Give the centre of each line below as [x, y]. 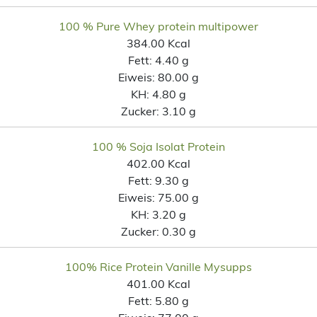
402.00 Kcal [158, 163]
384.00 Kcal [158, 43]
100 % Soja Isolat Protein [158, 146]
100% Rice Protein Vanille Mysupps [158, 266]
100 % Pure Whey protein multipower [158, 26]
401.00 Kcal [158, 283]
